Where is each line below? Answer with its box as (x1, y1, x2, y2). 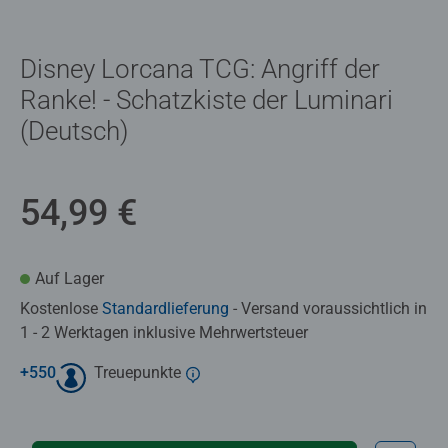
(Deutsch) (20, 115, 128, 146)
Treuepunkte (94, 362, 181, 382)
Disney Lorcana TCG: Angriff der (20, 53, 380, 84)
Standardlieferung (102, 298, 229, 318)
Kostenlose (20, 298, 102, 318)
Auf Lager (35, 268, 104, 288)
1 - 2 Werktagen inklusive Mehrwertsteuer (20, 322, 308, 342)
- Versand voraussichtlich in (229, 298, 427, 318)
